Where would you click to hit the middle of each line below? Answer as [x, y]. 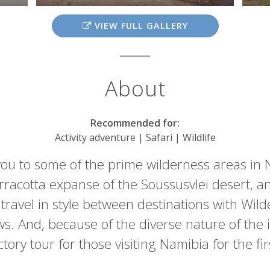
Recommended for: [135, 123]
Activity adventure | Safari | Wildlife [135, 138]
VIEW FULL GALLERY [140, 26]
